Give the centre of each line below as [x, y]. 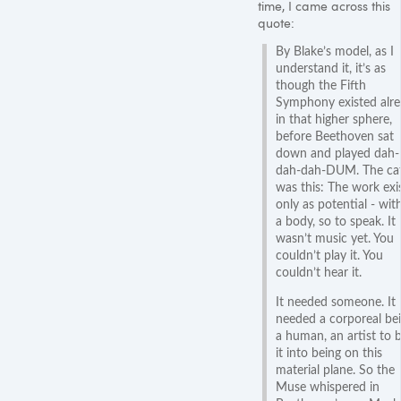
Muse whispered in [328, 387]
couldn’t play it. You [329, 256]
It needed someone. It [336, 302]
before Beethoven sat [335, 137]
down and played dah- [337, 154]
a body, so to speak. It [336, 222]
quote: [276, 22]
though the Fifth [321, 85]
